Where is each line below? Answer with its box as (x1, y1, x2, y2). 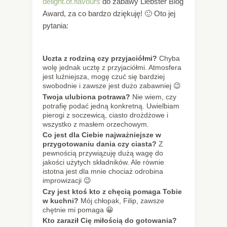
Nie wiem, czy (130, 92, 176, 101)
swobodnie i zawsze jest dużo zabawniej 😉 (43, 82, 181, 90)
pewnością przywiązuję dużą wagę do (43, 149, 163, 158)
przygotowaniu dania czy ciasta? (43, 140, 157, 148)
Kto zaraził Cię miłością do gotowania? (43, 216, 177, 225)
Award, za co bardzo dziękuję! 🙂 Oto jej (43, 9, 175, 18)
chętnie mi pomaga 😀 (43, 205, 113, 214)
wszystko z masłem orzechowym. (43, 120, 149, 128)
